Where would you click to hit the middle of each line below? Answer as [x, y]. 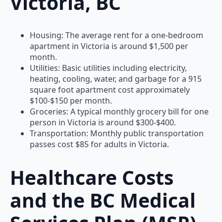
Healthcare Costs [92, 177]
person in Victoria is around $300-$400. [103, 123]
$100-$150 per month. [71, 101]
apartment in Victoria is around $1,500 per [109, 46]
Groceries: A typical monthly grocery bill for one [119, 112]
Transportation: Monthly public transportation [117, 134]
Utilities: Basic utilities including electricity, [108, 68]
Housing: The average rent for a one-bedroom [116, 35]
